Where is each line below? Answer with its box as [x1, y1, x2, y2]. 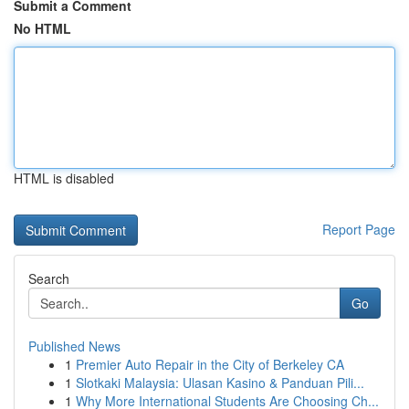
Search [28, 269, 69, 288]
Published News [28, 337, 121, 355]
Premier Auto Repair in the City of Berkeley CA [76, 355, 344, 373]
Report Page [322, 220, 395, 238]
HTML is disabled [14, 169, 114, 187]
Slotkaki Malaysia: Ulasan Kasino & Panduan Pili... [76, 373, 364, 392]
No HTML [14, 19, 71, 37]
